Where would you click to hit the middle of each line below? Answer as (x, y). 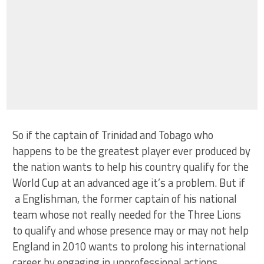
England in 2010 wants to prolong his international (130, 246)
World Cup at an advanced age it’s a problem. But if (129, 182)
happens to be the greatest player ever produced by (132, 151)
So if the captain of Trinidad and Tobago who (113, 135)
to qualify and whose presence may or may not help (131, 230)
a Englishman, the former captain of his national (125, 198)
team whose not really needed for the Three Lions (127, 214)
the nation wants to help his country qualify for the (131, 166)
